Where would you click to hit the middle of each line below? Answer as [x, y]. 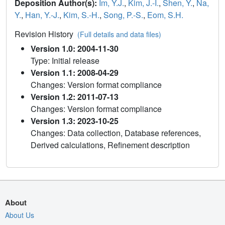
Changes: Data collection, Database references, [116, 133]
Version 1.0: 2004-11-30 [75, 48]
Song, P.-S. [123, 15]
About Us [20, 215]
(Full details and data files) [119, 34]
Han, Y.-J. [42, 15]
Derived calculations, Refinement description [110, 145]
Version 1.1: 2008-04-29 [75, 72]
